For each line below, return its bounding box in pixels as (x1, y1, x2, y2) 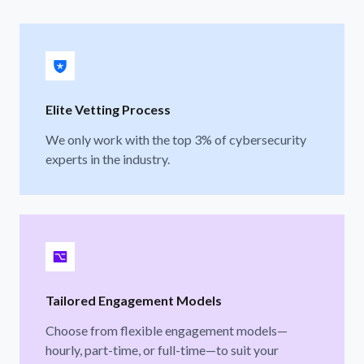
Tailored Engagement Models (45, 292, 222, 308)
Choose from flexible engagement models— (45, 322, 288, 338)
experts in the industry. (45, 150, 170, 167)
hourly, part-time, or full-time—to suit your (45, 341, 279, 357)
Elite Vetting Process (45, 101, 171, 117)
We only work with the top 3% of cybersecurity (45, 131, 306, 147)
